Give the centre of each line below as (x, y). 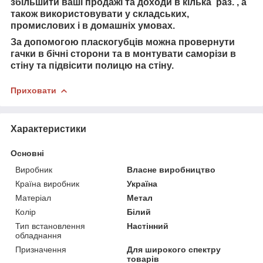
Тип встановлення (50, 226)
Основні (27, 153)
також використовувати (68, 14)
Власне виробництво (171, 169)
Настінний (148, 226)
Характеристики (48, 129)
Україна (142, 183)
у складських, (157, 14)
